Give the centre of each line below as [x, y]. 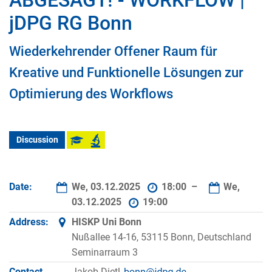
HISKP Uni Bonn [106, 222]
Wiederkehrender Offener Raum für [113, 51]
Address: [29, 222]
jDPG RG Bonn [71, 23]
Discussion [37, 140]
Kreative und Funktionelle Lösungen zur [126, 73]
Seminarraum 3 [104, 252]
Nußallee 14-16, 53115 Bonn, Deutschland [161, 237]
